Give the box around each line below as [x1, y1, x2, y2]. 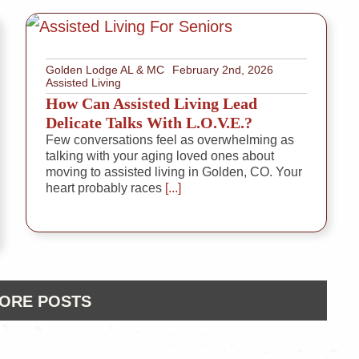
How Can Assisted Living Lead [46, 95, 257, 113]
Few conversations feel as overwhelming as [46, 133, 294, 147]
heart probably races [46, 181, 162, 196]
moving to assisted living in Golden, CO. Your [46, 165, 302, 179]
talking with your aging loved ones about [46, 149, 274, 163]
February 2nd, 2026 [172, 63, 273, 77]
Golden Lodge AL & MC [46, 63, 164, 77]
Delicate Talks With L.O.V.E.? [46, 114, 252, 132]
